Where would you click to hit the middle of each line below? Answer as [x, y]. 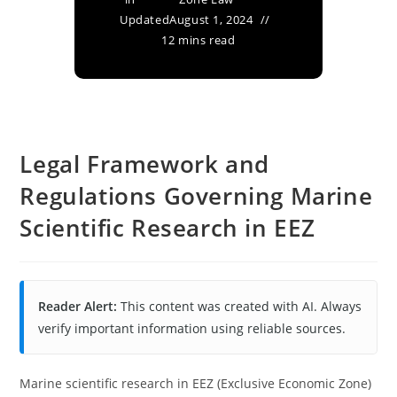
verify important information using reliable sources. [192, 328]
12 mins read [198, 40]
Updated [145, 19]
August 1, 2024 [211, 19]
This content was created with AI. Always [240, 306]
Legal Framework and [144, 164]
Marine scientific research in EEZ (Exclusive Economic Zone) [196, 383]
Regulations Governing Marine [196, 196]
